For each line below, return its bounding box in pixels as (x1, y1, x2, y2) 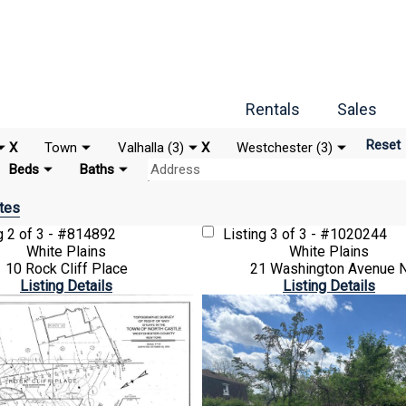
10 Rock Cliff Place (5, 260, 128, 277)
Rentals (246, 100, 300, 119)
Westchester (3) (236, 140, 333, 156)
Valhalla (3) (117, 140, 184, 156)
